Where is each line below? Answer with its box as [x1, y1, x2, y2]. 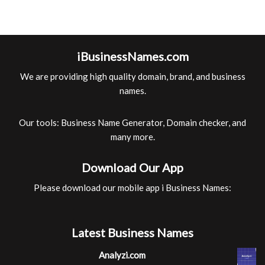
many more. [110, 131, 155, 142]
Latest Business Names [72, 225, 193, 240]
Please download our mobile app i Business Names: [34, 182, 231, 193]
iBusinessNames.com [76, 49, 189, 63]
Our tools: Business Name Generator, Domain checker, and [19, 117, 246, 128]
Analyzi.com [98, 250, 146, 260]
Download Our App [82, 160, 183, 174]
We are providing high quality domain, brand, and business [20, 71, 245, 82]
